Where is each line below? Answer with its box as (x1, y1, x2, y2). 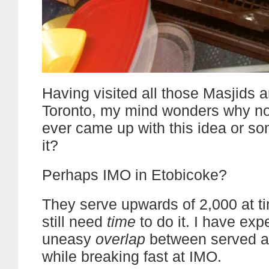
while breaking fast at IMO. (42, 248, 222, 265)
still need (42, 213, 107, 230)
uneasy (42, 231, 95, 247)
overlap (95, 231, 145, 247)
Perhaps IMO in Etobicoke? (42, 166, 227, 183)
